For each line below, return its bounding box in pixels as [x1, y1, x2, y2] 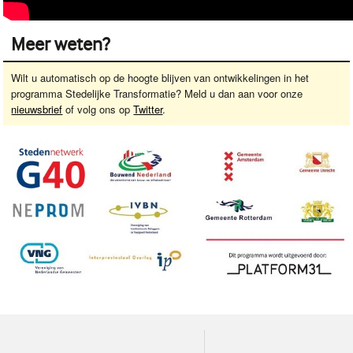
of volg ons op [62, 102, 134, 117]
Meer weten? [11, 33, 110, 56]
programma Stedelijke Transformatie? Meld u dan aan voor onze [11, 86, 303, 102]
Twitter [133, 102, 163, 117]
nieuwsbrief [11, 102, 63, 117]
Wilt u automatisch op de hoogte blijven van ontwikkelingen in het [11, 70, 310, 86]
